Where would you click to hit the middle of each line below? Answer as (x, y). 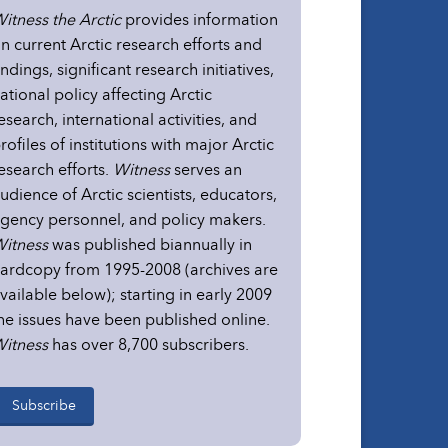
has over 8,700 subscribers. (148, 344)
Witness (141, 169)
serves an (206, 169)
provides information (199, 19)
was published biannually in (150, 244)
